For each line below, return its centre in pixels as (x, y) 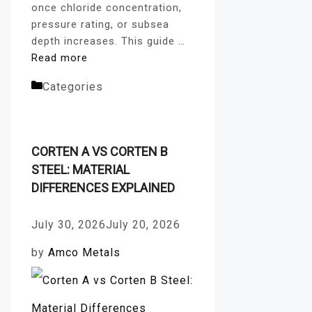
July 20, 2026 (143, 225)
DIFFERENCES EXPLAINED (103, 188)
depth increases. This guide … (108, 41)
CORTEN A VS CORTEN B (100, 151)
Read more (60, 58)
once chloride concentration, (107, 8)
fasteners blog (147, 87)
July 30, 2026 (69, 225)
